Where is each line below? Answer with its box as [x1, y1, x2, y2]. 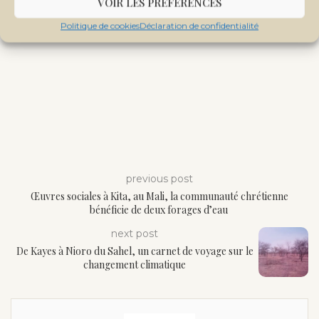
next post [111, 226, 158, 240]
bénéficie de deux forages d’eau [89, 202, 230, 216]
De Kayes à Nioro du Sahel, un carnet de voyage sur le [16, 244, 253, 258]
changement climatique [83, 257, 186, 271]
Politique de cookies [61, 20, 140, 31]
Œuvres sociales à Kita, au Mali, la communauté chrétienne [31, 189, 288, 203]
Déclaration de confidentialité [140, 20, 258, 31]
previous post [126, 172, 193, 185]
